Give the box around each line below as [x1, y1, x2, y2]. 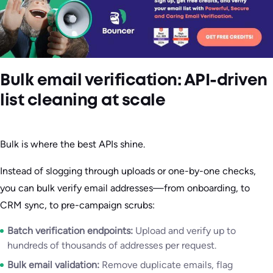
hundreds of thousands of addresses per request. [7, 239, 216, 251]
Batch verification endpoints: [7, 224, 133, 236]
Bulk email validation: [7, 258, 99, 271]
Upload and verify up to [133, 224, 236, 236]
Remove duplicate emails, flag [99, 258, 233, 271]
